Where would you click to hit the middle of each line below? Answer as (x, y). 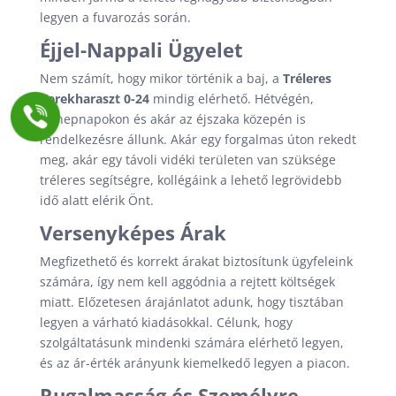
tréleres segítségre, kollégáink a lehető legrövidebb (190, 180)
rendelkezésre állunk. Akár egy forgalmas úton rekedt (198, 139)
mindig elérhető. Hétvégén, (231, 99)
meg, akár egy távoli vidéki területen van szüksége (187, 160)
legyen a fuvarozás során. (115, 17)
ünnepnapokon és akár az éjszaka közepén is (172, 119)
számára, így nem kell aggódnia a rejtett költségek (187, 282)
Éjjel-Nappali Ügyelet (141, 49)
